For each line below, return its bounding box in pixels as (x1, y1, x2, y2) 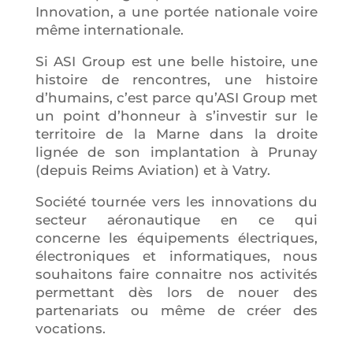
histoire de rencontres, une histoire (35, 71, 318, 87)
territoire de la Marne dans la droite (35, 125, 318, 142)
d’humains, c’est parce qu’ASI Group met (35, 89, 318, 106)
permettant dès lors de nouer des (35, 284, 318, 300)
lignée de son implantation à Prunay (35, 143, 318, 160)
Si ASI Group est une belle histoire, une (35, 53, 318, 69)
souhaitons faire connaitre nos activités (35, 266, 318, 282)
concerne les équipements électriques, (35, 229, 318, 246)
